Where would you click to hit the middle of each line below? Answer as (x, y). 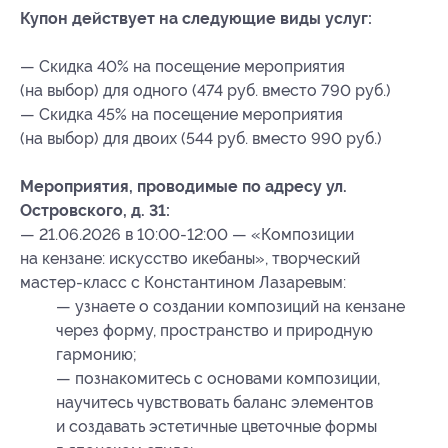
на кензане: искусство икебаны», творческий (190, 259)
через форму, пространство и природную (214, 331)
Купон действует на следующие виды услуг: (196, 19)
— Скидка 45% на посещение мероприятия (181, 115)
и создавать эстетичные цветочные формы (216, 427)
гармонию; (96, 355)
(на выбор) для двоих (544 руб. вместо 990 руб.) (201, 139)
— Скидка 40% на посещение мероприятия (182, 67)
